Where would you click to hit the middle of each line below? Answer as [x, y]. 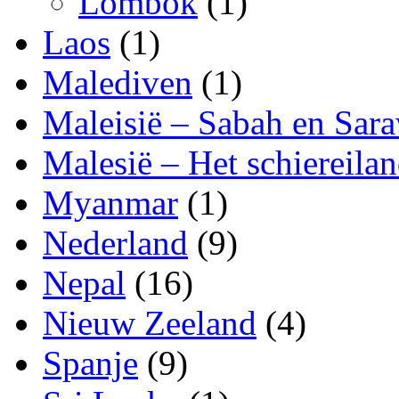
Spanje [90, 363]
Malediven [118, 83]
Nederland [115, 243]
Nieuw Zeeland [150, 323]
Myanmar [110, 203]
